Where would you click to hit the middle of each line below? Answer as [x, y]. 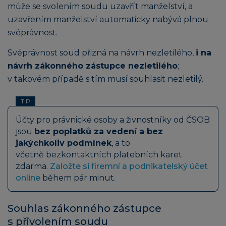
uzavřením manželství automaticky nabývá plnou [108, 20]
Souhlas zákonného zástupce [84, 208]
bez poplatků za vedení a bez [99, 131]
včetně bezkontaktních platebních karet [99, 154]
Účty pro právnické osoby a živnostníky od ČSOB [113, 120]
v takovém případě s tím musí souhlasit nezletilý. [105, 79]
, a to [121, 143]
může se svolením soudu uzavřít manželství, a [100, 7]
